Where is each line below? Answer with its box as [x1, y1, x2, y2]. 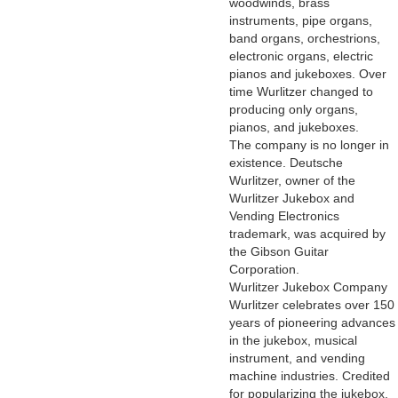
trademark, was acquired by [229, 227, 386, 242]
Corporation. [229, 262, 299, 277]
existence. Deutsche [229, 155, 343, 171]
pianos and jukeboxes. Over [229, 67, 386, 82]
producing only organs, [229, 102, 358, 117]
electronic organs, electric [229, 49, 373, 64]
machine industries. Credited [229, 369, 390, 384]
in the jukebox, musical [229, 333, 357, 348]
